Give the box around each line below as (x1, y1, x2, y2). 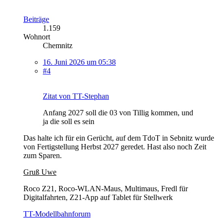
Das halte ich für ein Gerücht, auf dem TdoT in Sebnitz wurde (23, 133, 214, 142)
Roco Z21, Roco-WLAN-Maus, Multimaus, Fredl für (23, 184, 188, 193)
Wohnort (23, 32, 50, 41)
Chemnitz (43, 41, 73, 50)
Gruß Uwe (23, 167, 56, 176)
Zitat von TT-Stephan (43, 91, 109, 100)
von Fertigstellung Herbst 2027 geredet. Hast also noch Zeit (23, 142, 206, 151)
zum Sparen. (23, 151, 62, 160)
